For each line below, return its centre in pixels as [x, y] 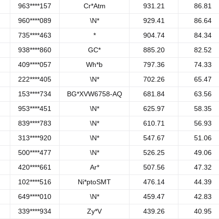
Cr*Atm [94, 6]
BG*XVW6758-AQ [94, 94]
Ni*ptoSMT [94, 182]
